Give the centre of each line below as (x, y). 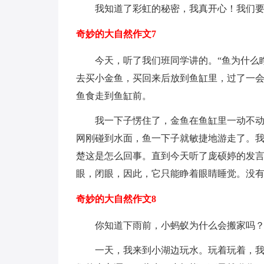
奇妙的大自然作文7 (116, 34)
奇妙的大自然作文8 (116, 199)
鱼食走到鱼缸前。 (113, 96)
